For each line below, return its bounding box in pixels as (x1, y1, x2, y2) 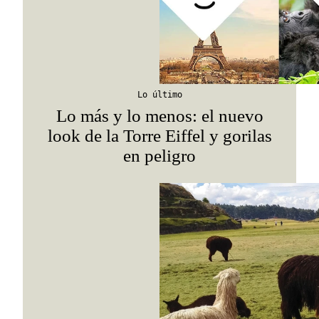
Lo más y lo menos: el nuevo (56, 105, 263, 125)
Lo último (137, 89, 182, 100)
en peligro (123, 145, 196, 165)
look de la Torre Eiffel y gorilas (47, 125, 272, 145)
